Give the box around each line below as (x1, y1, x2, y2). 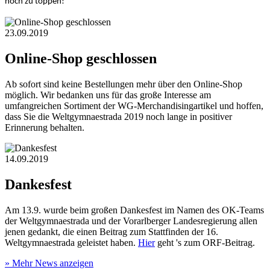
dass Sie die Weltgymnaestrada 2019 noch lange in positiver (5, 111, 232, 122)
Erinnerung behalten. (5, 122, 84, 133)
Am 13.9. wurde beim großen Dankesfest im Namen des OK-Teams (5, 204, 264, 215)
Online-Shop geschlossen (5, 51, 157, 67)
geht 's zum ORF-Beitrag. (155, 237, 255, 248)
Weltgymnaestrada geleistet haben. (5, 237, 138, 248)
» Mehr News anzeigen (5, 257, 93, 268)
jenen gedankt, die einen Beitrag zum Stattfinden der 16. (5, 226, 218, 237)
